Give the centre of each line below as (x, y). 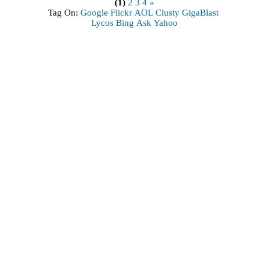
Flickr (121, 13)
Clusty (168, 13)
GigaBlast (200, 13)
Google (94, 13)
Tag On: (64, 13)
